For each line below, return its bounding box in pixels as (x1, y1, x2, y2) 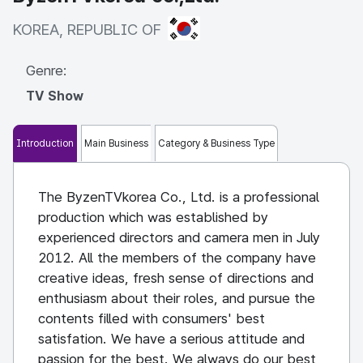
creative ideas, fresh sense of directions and (38, 269, 314, 286)
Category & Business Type (158, 138, 275, 150)
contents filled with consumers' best (38, 310, 265, 327)
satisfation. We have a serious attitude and (38, 330, 305, 347)
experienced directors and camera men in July (38, 228, 320, 246)
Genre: (26, 62, 67, 79)
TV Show (26, 88, 83, 104)
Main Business (84, 138, 148, 150)
